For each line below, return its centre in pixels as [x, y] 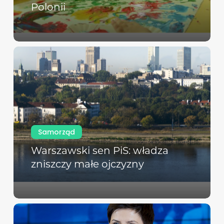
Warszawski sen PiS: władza [99, 150]
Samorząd [56, 132]
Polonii [48, 7]
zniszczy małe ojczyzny [87, 164]
